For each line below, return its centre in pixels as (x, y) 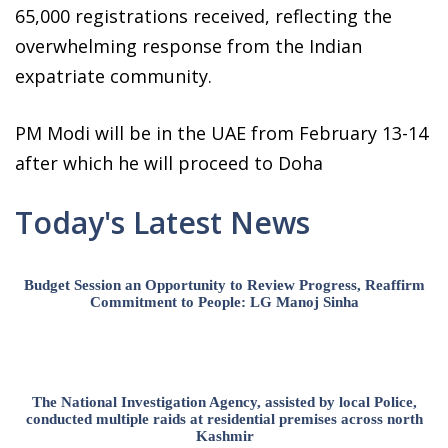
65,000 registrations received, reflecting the (203, 16)
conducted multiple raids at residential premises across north (224, 419)
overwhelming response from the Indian (188, 46)
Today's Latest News (162, 223)
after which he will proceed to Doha (169, 163)
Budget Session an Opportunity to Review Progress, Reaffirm (224, 285)
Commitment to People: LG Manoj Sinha (224, 302)
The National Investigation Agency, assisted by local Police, (224, 402)
